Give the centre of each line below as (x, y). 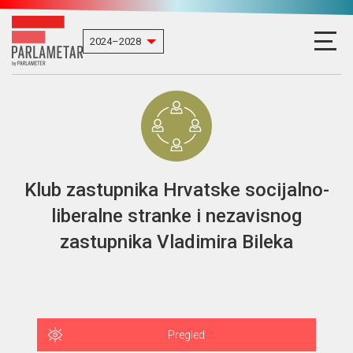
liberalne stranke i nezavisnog (176, 216)
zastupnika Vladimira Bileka (176, 242)
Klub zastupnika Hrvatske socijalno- (176, 190)
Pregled (186, 335)
